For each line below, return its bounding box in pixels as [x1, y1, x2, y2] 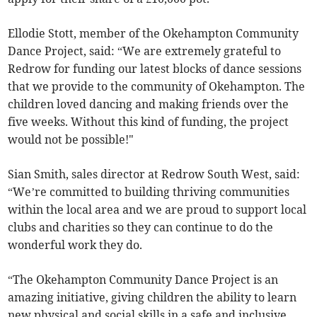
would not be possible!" [8, 132, 134, 147]
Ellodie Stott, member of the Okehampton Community [8, 26, 299, 41]
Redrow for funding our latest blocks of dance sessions [8, 62, 302, 76]
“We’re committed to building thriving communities [8, 185, 290, 200]
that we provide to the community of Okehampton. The [8, 79, 306, 94]
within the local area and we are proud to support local [8, 202, 307, 217]
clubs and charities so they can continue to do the [8, 220, 274, 235]
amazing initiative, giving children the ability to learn [8, 290, 297, 305]
